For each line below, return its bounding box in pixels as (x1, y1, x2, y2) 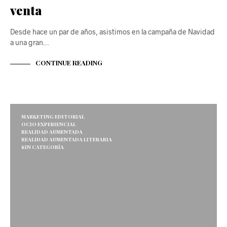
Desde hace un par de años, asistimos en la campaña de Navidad (10, 27, 215, 36)
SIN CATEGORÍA (21, 143, 64, 150)
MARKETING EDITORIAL (21, 112, 85, 120)
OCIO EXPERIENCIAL (21, 120, 76, 128)
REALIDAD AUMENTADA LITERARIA (21, 135, 112, 143)
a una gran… (10, 37, 49, 47)
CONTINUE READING (35, 58, 102, 67)
